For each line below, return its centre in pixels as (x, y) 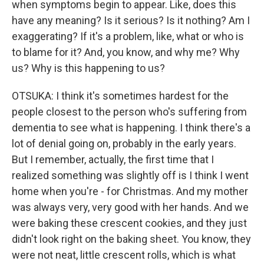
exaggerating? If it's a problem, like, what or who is (128, 37)
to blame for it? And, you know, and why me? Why (126, 52)
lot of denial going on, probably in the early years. (124, 144)
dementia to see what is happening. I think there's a (131, 128)
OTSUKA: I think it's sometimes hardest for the (120, 96)
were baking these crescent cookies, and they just (129, 223)
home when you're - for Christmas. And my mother (130, 192)
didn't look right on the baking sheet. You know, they (131, 239)
